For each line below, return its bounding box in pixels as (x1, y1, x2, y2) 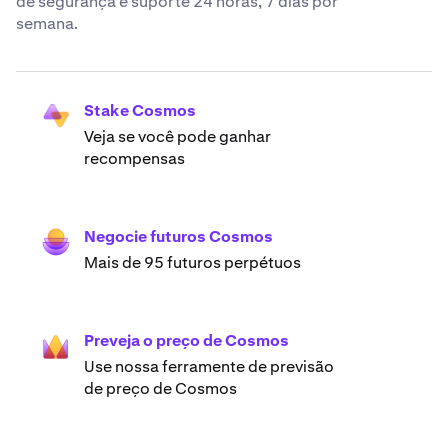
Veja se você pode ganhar (84, 125, 271, 147)
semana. (16, 12, 78, 34)
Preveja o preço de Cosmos (84, 329, 289, 351)
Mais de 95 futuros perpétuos (84, 251, 301, 273)
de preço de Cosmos (84, 377, 237, 399)
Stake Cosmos (84, 99, 196, 121)
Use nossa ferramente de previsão (84, 355, 334, 377)
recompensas (84, 147, 185, 169)
